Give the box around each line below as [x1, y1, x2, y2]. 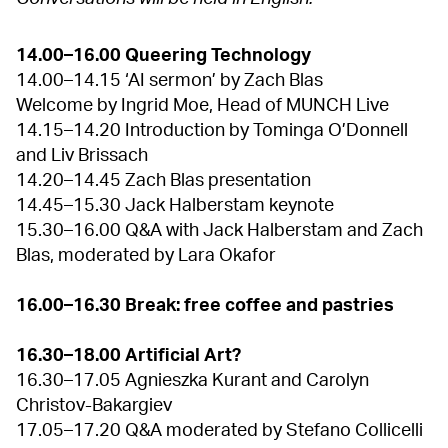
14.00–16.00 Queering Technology [16, 47, 327, 65]
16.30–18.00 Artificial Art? [16, 347, 245, 365]
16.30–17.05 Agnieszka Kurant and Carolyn [16, 372, 369, 390]
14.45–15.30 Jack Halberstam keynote [16, 197, 338, 215]
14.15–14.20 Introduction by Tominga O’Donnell [16, 122, 408, 140]
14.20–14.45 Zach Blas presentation [16, 172, 319, 190]
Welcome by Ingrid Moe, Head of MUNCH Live [16, 97, 397, 115]
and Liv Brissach [16, 147, 152, 165]
